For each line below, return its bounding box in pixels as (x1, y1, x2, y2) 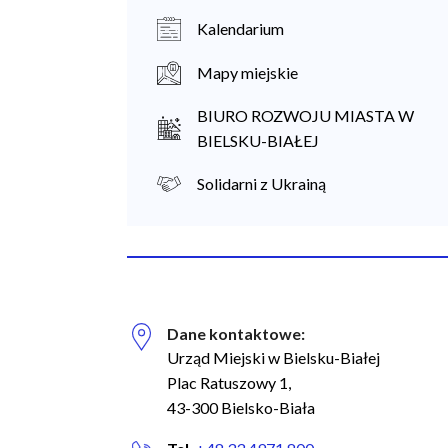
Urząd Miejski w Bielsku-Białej (167, 347, 380, 367)
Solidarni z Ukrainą (197, 173, 326, 193)
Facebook (154, 407, 225, 427)
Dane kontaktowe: (167, 323, 305, 343)
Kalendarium (197, 19, 284, 39)
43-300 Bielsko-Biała (167, 397, 315, 417)
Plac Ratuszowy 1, (167, 372, 291, 392)
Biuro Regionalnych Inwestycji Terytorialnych (124, 324, 434, 344)
